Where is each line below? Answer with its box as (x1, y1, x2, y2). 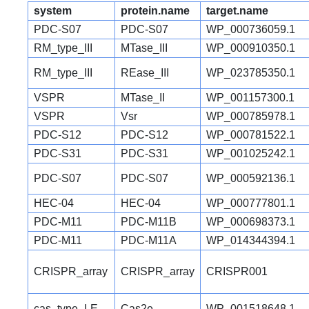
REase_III (121, 66, 169, 79)
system (34, 4, 72, 17)
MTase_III (121, 41, 168, 54)
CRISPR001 (206, 265, 268, 277)
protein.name (121, 4, 190, 17)
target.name (206, 4, 268, 17)
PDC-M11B (121, 215, 177, 228)
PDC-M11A (121, 234, 177, 246)
